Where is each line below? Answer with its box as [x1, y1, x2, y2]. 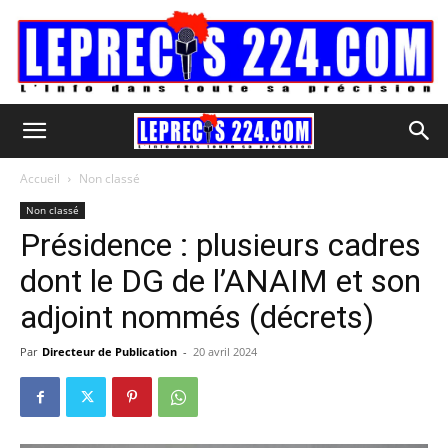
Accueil [20, 170, 60, 187]
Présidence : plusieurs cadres [20, 226, 421, 264]
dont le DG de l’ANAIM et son [20, 262, 421, 300]
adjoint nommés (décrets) [20, 298, 374, 336]
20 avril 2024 [193, 344, 257, 359]
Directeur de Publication [42, 344, 177, 359]
